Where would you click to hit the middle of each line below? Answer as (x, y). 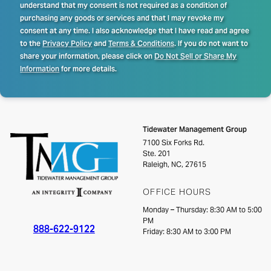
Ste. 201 (157, 154)
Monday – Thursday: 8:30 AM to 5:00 (203, 210)
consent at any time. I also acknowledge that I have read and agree (135, 31)
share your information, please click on (87, 56)
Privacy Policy (67, 44)
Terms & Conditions (142, 44)
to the (31, 44)
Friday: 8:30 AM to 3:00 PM (187, 232)
